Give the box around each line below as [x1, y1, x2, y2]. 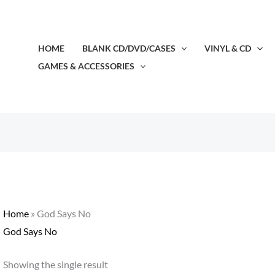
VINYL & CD [204, 43, 252, 53]
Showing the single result [2, 258, 108, 271]
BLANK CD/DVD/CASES [82, 43, 176, 53]
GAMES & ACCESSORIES [37, 61, 134, 71]
